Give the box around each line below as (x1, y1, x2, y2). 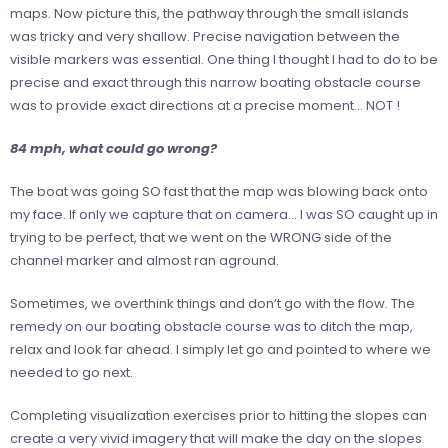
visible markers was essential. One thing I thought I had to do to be (10, 49, 438, 69)
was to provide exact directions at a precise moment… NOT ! (10, 95, 400, 115)
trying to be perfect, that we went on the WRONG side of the (10, 227, 392, 247)
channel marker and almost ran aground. (10, 250, 279, 270)
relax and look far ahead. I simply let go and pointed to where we (10, 339, 431, 359)
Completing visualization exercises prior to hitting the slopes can (10, 405, 427, 425)
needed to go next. (10, 362, 133, 382)
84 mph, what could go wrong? (10, 138, 217, 158)
